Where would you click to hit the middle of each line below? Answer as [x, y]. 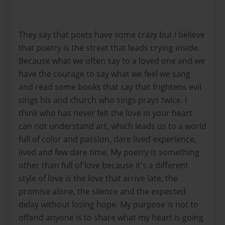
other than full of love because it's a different [103, 165]
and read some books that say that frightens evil [110, 87]
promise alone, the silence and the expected [102, 191]
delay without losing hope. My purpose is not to [108, 204]
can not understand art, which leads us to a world [113, 126]
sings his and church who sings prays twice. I [103, 100]
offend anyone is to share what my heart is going [111, 217]
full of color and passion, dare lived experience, [107, 139]
